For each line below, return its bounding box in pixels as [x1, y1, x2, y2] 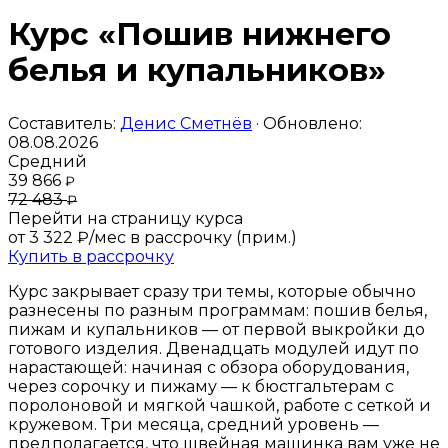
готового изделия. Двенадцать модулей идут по [8, 338, 419, 358]
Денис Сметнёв [120, 113, 252, 133]
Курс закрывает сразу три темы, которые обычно [8, 281, 416, 301]
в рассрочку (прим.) [130, 227, 297, 247]
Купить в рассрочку [8, 246, 174, 266]
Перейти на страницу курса [8, 208, 243, 228]
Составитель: [8, 113, 120, 133]
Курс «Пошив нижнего [8, 14, 391, 53]
